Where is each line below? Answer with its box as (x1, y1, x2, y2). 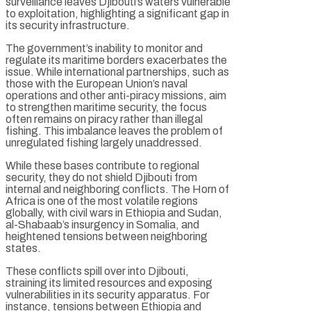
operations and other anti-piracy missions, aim (6, 89, 226, 101)
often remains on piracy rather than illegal (6, 112, 203, 125)
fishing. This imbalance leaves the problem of (6, 124, 223, 137)
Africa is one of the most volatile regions (6, 194, 198, 207)
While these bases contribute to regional (6, 159, 199, 171)
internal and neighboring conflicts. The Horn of (6, 183, 229, 195)
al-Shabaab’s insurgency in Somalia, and (6, 218, 199, 230)
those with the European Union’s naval (6, 77, 187, 90)
